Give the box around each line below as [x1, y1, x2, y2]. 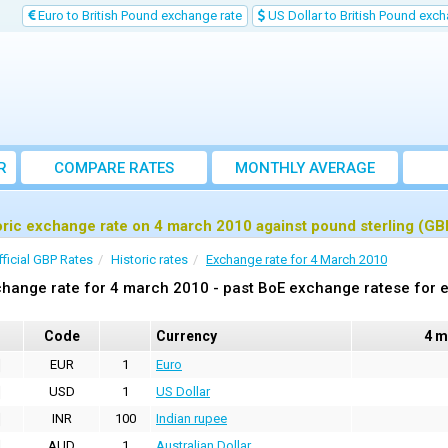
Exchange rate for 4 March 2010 [206, 252, 387, 267]
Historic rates [111, 252, 188, 267]
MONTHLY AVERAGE [235, 159, 375, 177]
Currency [156, 328, 217, 344]
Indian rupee [156, 411, 227, 426]
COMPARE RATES [54, 159, 174, 177]
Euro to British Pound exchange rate [35, 8, 242, 23]
